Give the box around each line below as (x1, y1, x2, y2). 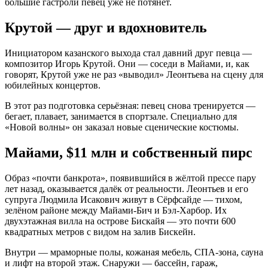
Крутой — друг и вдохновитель (5, 20, 207, 36)
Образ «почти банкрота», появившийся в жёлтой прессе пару (5, 173, 256, 184)
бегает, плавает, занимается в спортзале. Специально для (5, 111, 237, 122)
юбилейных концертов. (5, 80, 100, 91)
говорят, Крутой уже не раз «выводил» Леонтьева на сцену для (5, 69, 263, 80)
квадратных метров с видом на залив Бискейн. (5, 227, 196, 237)
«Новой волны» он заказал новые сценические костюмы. (5, 122, 239, 133)
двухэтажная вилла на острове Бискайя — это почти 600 (5, 216, 236, 227)
